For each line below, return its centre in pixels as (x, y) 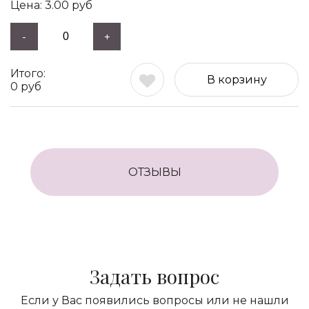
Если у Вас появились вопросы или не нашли (154, 300)
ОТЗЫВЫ (154, 172)
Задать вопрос (154, 276)
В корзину (237, 80)
